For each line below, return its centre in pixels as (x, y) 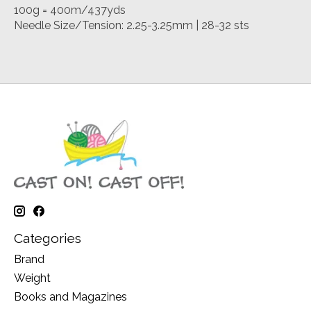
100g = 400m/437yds (70, 10)
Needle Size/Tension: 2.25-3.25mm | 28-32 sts (132, 25)
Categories (48, 238)
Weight (32, 278)
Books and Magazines (70, 297)
